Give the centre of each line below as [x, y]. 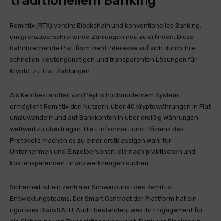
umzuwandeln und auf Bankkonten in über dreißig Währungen [104, 118]
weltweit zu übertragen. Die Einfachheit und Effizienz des [97, 129]
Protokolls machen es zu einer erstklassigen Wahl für [91, 140]
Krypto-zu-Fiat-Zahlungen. [51, 71]
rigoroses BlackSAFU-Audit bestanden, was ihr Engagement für [107, 210]
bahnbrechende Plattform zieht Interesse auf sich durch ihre [103, 48]
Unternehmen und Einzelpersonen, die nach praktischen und [103, 152]
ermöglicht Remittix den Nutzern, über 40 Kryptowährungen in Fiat [110, 106]
